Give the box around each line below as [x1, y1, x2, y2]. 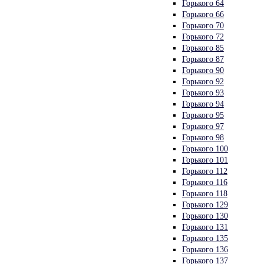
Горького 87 [181, 54, 224, 64]
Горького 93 [181, 87, 224, 97]
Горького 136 [181, 244, 228, 254]
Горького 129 [181, 199, 228, 209]
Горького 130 [181, 210, 228, 220]
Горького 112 [181, 166, 227, 176]
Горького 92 [181, 76, 224, 86]
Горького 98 [181, 132, 224, 142]
